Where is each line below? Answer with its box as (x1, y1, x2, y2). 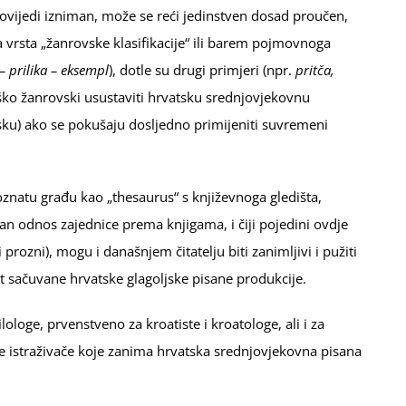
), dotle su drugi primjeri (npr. (108, 61, 295, 79)
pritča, (295, 61, 334, 79)
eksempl (60, 61, 109, 79)
